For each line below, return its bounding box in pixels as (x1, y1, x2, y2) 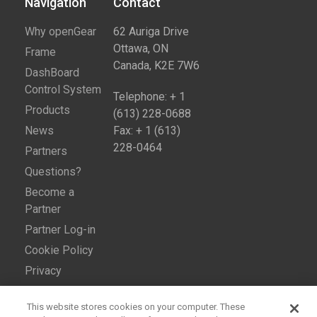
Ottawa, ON (113, 41, 168, 55)
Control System (25, 82, 101, 96)
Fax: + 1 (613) (113, 123, 180, 137)
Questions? (25, 164, 81, 178)
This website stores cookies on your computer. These (27, 301, 246, 312)
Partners (25, 144, 67, 158)
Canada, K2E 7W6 (113, 58, 200, 72)
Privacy (25, 263, 62, 277)
